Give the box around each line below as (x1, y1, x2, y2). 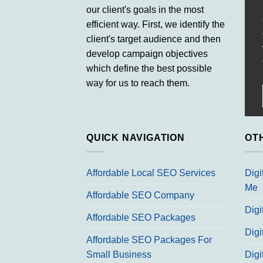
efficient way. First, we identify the (86, 19, 225, 29)
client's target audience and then (86, 33, 221, 44)
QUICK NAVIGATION (86, 132, 185, 143)
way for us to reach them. (86, 77, 190, 88)
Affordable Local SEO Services (86, 168, 215, 178)
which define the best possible (86, 63, 212, 73)
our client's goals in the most (86, 4, 204, 15)
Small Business (86, 249, 151, 260)
